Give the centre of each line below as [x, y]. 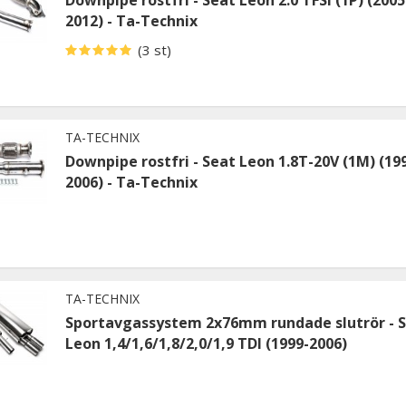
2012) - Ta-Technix [131, 20]
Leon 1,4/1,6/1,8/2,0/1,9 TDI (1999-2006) [206, 343]
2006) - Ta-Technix [131, 182]
